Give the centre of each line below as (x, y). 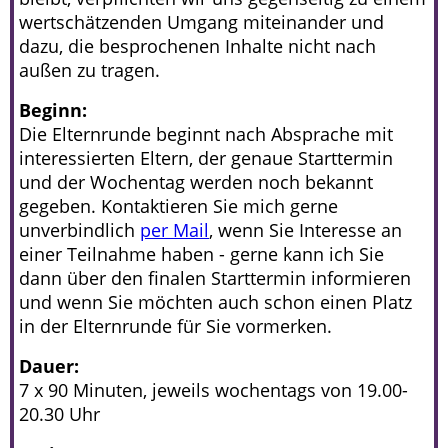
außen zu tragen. (89, 69)
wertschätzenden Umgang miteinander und (201, 21)
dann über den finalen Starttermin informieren (215, 277)
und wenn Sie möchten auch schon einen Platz (215, 301)
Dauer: (49, 365)
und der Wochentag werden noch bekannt (196, 181)
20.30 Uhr (59, 413)
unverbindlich (79, 229)
